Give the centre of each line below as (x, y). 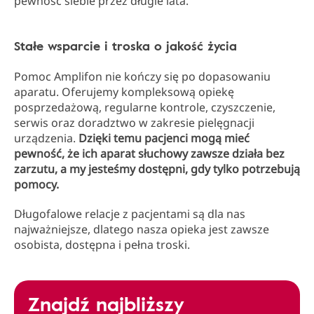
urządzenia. (46, 138)
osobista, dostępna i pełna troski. (102, 245)
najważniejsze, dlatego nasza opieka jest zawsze (142, 229)
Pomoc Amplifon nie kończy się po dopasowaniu (142, 76)
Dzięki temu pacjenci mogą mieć (164, 138)
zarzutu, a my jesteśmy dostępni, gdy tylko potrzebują (157, 169)
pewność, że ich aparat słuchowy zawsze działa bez (149, 153)
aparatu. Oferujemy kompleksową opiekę (124, 92)
